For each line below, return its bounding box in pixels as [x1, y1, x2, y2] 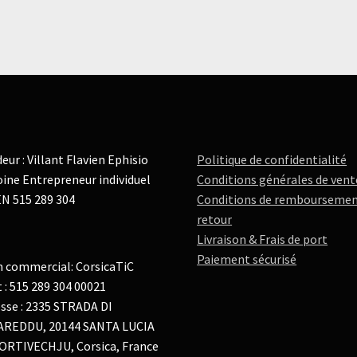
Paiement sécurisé [197, 250, 297, 267]
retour [197, 210, 233, 227]
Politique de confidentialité [197, 151, 347, 167]
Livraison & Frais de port [197, 230, 328, 247]
